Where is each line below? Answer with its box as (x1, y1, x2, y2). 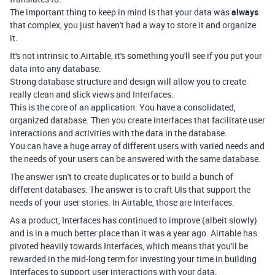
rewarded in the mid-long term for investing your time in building (10, 253, 257, 265)
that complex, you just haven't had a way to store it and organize (10, 19, 256, 31)
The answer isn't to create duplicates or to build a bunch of (10, 171, 233, 182)
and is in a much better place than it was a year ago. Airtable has (10, 227, 257, 239)
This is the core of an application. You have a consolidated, (10, 101, 236, 113)
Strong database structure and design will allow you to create (10, 76, 246, 87)
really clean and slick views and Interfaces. (10, 88, 174, 100)
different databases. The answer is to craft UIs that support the (10, 184, 250, 195)
